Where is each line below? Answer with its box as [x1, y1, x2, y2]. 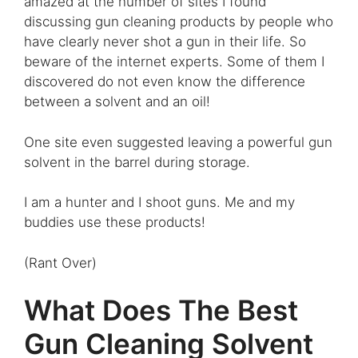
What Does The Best [24, 293, 298, 328]
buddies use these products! [24, 214, 205, 231]
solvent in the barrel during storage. [24, 153, 250, 170]
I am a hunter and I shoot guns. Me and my [24, 194, 295, 211]
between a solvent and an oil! [24, 93, 210, 110]
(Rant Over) [24, 254, 97, 271]
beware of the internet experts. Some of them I [24, 54, 324, 70]
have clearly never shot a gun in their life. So [24, 34, 306, 50]
